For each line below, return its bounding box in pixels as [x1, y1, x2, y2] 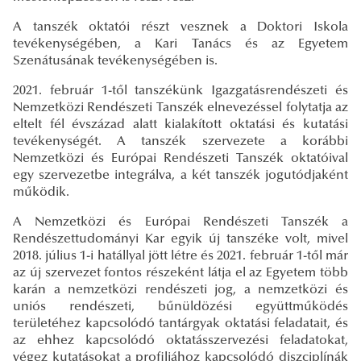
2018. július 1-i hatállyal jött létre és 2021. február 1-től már [13, 249, 348, 263]
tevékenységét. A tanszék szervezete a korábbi [13, 135, 348, 148]
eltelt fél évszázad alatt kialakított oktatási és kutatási [13, 118, 348, 131]
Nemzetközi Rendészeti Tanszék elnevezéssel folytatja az [13, 101, 348, 114]
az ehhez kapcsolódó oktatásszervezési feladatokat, [13, 334, 348, 347]
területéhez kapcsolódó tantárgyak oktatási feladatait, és [13, 317, 348, 330]
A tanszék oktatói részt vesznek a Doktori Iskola [13, 20, 348, 34]
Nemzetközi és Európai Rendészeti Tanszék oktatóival [13, 151, 348, 165]
